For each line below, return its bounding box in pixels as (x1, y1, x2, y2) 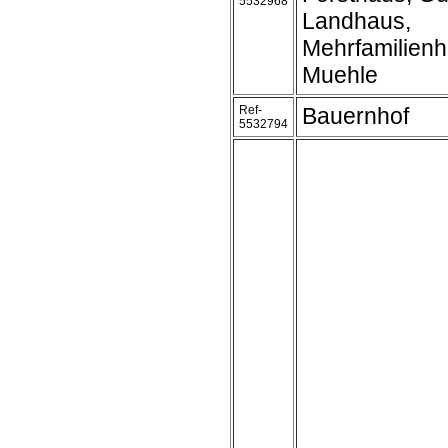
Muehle (302, 62, 378, 88)
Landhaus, (302, 8, 411, 34)
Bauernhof (302, 103, 409, 129)
